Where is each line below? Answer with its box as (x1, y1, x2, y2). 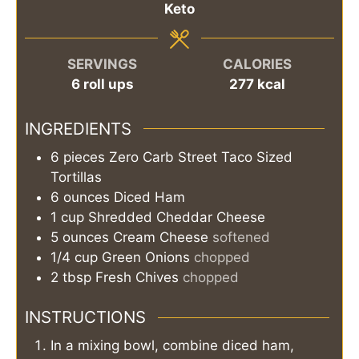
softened (212, 228, 270, 245)
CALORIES (222, 56, 292, 73)
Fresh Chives (95, 268, 179, 285)
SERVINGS (67, 56, 137, 73)
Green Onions (102, 248, 190, 265)
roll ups (83, 76, 134, 93)
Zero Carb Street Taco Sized (109, 148, 292, 165)
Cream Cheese (113, 228, 208, 245)
